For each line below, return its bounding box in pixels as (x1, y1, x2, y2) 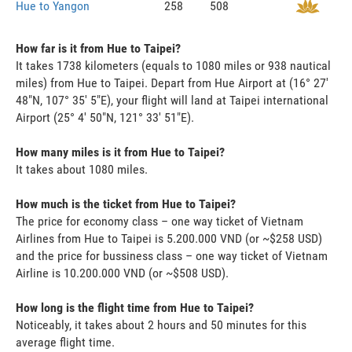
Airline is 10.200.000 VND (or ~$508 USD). (16, 265, 229, 280)
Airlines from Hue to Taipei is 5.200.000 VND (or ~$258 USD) (16, 230, 322, 246)
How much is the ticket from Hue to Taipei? (16, 196, 236, 211)
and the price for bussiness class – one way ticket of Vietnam (16, 247, 328, 263)
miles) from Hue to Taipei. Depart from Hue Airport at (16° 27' (16, 75, 328, 90)
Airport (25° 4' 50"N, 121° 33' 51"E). (16, 109, 194, 125)
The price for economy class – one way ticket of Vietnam (16, 213, 303, 229)
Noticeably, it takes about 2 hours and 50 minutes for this (16, 317, 306, 332)
